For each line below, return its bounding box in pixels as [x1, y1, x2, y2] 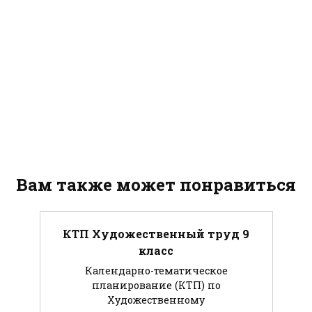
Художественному [107, 293, 205, 306]
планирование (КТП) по [91, 279, 221, 292]
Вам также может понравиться [16, 173, 296, 196]
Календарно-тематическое [84, 264, 228, 277]
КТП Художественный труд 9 [63, 226, 249, 241]
